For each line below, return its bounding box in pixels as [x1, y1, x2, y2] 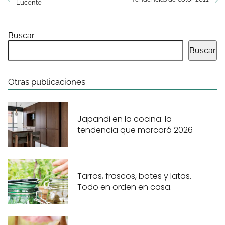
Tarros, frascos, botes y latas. [77, 170, 191, 182]
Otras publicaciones [8, 76, 85, 87]
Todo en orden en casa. [77, 181, 172, 193]
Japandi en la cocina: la [77, 113, 172, 125]
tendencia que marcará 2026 [77, 124, 193, 136]
